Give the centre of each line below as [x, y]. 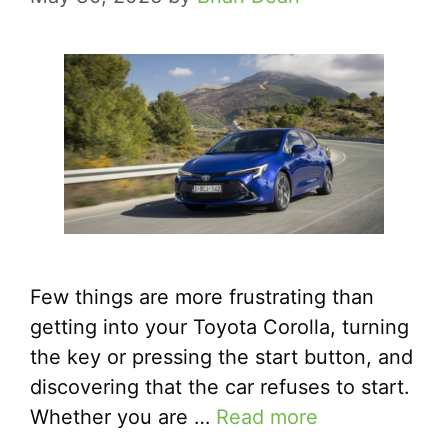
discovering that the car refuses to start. [220, 387]
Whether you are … [123, 417]
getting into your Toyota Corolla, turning [219, 327]
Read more [267, 417]
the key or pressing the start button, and [221, 357]
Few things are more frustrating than [202, 297]
